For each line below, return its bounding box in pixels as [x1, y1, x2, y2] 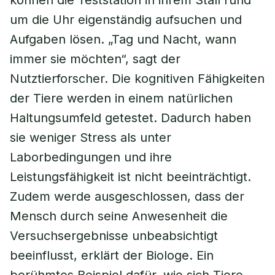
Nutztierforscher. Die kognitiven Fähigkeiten [10, 71, 265, 86]
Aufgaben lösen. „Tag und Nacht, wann [10, 32, 236, 47]
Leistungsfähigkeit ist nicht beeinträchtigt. [10, 169, 251, 184]
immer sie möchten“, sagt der [10, 52, 180, 66]
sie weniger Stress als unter [10, 130, 171, 145]
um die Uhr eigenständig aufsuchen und [10, 12, 242, 27]
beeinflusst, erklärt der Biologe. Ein [10, 248, 214, 263]
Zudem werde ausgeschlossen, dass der [10, 189, 244, 204]
